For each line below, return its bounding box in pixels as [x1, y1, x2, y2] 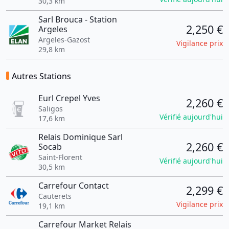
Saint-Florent [38, 152, 82, 162]
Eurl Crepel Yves [38, 93, 100, 104]
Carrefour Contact [38, 180, 109, 191]
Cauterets [38, 191, 72, 201]
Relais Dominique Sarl [38, 131, 123, 143]
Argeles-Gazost [38, 35, 90, 44]
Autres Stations [12, 71, 71, 82]
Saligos [38, 104, 63, 113]
